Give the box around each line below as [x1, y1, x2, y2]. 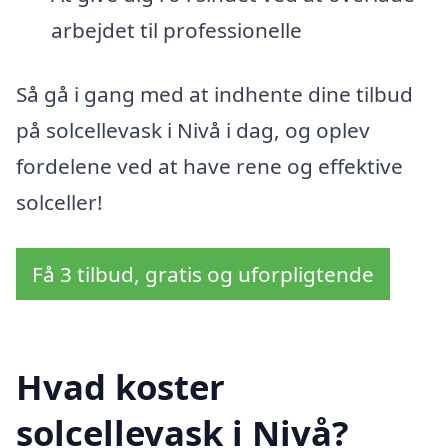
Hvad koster [16, 363, 225, 411]
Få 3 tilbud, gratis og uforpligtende [32, 259, 374, 288]
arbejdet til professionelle [50, 16, 302, 45]
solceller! [16, 187, 103, 216]
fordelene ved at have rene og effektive [16, 151, 403, 180]
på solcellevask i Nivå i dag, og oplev [16, 115, 370, 144]
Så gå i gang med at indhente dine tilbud [16, 79, 413, 108]
